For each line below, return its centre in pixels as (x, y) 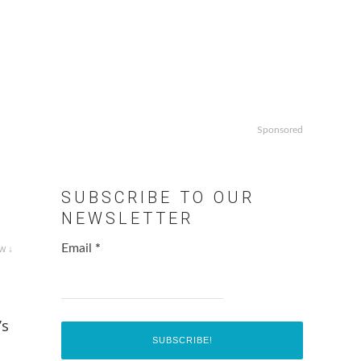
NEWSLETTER (127, 219)
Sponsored (280, 130)
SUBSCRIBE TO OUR (158, 198)
